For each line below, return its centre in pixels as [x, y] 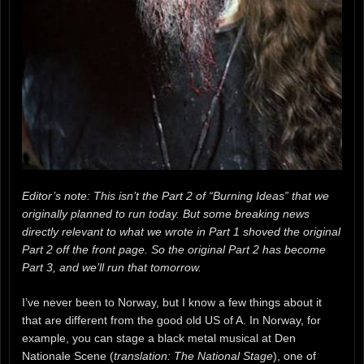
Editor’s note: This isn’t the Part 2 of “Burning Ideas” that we [175, 196]
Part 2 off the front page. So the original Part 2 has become [174, 250]
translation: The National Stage [193, 355]
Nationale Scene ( [68, 355]
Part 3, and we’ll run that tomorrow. [112, 268]
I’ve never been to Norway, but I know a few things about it [172, 302]
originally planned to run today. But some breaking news [166, 214]
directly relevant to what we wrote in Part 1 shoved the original [181, 232]
